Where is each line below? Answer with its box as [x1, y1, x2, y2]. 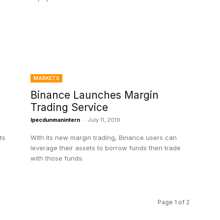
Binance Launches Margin [30, 89, 159, 102]
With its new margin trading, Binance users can [30, 134, 177, 142]
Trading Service [30, 101, 108, 114]
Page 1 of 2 [158, 198, 190, 206]
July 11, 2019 [87, 116, 120, 124]
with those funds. [30, 154, 83, 163]
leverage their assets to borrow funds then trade [30, 144, 181, 152]
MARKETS [33, 75, 59, 82]
